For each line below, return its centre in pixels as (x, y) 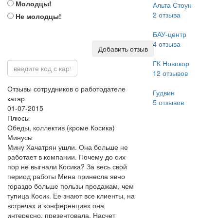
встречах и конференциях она (56, 205)
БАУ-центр (169, 34)
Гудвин (163, 92)
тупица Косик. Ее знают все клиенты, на (71, 196)
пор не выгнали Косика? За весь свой (67, 166)
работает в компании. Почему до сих (66, 157)
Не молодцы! (37, 16)
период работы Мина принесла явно (66, 176)
